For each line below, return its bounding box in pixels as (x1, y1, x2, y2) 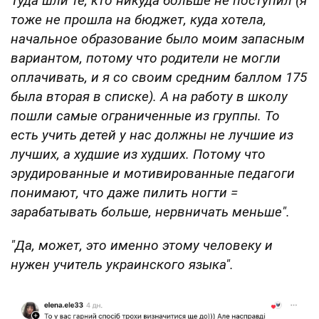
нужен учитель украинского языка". (11, 256, 234, 273)
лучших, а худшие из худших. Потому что (11, 145, 266, 162)
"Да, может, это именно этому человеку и (11, 236, 273, 253)
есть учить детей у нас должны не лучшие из (11, 126, 293, 143)
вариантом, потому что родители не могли (11, 49, 281, 66)
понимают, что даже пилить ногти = (11, 184, 238, 201)
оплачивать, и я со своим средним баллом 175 (11, 68, 307, 85)
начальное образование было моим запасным (11, 30, 305, 47)
